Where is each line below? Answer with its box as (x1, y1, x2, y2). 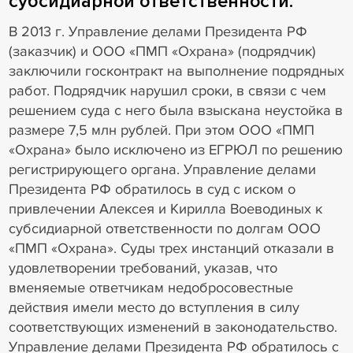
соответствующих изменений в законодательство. (8, 318, 337, 336)
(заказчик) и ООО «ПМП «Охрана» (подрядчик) (8, 42, 316, 60)
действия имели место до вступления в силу (8, 298, 299, 316)
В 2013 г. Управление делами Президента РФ (8, 22, 307, 40)
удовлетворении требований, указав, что (8, 258, 277, 277)
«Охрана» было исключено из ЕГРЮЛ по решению (8, 140, 343, 158)
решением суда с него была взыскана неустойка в (8, 101, 343, 119)
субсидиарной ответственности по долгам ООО (8, 219, 321, 237)
